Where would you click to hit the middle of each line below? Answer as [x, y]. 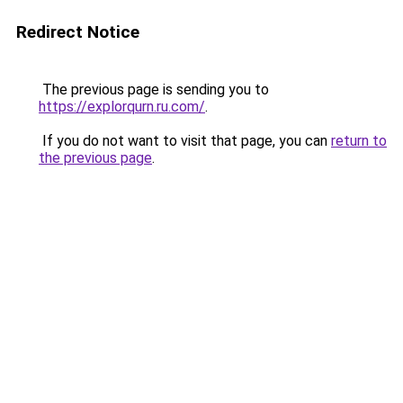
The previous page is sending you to [154, 90]
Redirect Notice [78, 32]
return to [359, 141]
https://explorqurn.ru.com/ [122, 107]
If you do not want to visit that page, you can [185, 141]
